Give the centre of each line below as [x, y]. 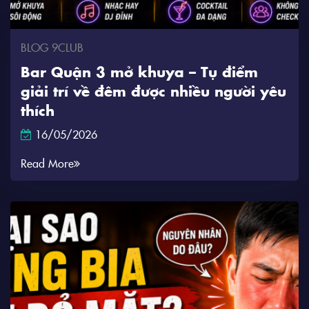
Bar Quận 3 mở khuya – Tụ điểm [139, 71]
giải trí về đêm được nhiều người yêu [153, 90]
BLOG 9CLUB [52, 47]
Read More [47, 163]
